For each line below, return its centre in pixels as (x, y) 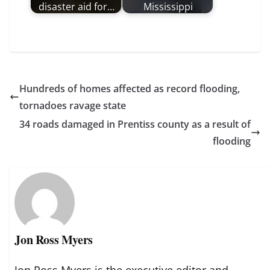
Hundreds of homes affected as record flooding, (130, 88)
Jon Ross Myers (54, 240)
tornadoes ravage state (73, 105)
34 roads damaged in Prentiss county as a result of (135, 124)
